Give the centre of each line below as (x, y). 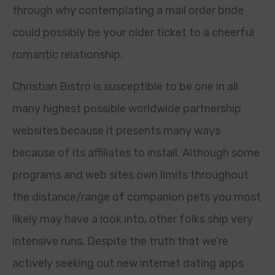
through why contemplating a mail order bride (128, 10)
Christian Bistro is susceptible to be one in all (125, 87)
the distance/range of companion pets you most (137, 197)
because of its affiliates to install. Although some (136, 153)
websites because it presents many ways (116, 131)
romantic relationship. (68, 55)
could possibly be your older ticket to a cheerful (133, 33)
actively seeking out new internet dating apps (128, 263)
